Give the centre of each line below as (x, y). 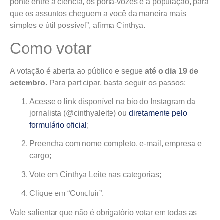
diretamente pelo (158, 113)
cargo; (40, 156)
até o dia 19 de (172, 71)
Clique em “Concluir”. (67, 193)
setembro (27, 82)
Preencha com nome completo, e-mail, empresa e (116, 144)
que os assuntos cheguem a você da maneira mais (98, 14)
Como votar (51, 48)
